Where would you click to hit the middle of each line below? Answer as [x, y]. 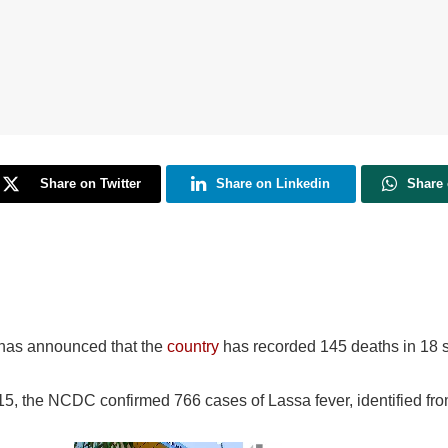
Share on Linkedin [273, 184]
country [193, 347]
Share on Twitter [90, 184]
